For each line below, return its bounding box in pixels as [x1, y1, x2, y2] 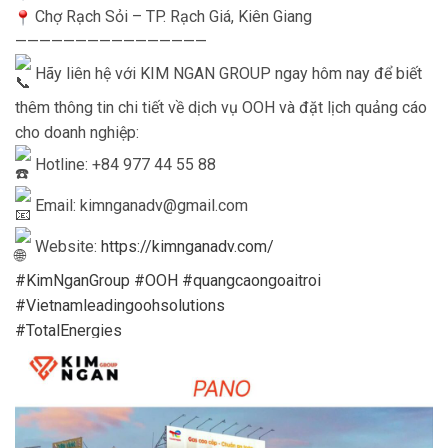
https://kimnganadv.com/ [101, 237, 274, 257]
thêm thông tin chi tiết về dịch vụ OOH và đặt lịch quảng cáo [15, 98, 427, 118]
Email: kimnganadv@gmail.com [31, 196, 248, 216]
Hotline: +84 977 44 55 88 [31, 155, 216, 175]
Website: [31, 237, 101, 257]
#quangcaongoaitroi [182, 271, 321, 291]
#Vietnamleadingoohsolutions [15, 296, 225, 316]
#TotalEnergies [15, 321, 122, 341]
